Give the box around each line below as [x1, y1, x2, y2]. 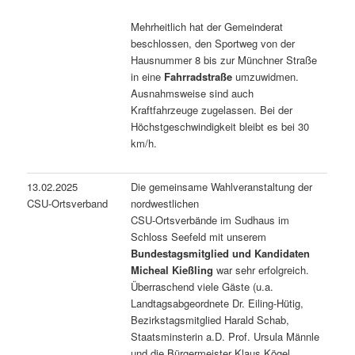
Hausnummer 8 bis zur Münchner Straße [131, 52, 318, 67]
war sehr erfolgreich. [213, 261, 310, 277]
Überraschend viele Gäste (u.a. [131, 278, 274, 294]
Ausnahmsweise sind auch [131, 85, 254, 101]
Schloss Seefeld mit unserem [131, 228, 267, 244]
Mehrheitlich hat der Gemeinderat [131, 18, 284, 34]
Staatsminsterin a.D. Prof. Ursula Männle [131, 328, 320, 344]
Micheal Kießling [131, 261, 214, 277]
